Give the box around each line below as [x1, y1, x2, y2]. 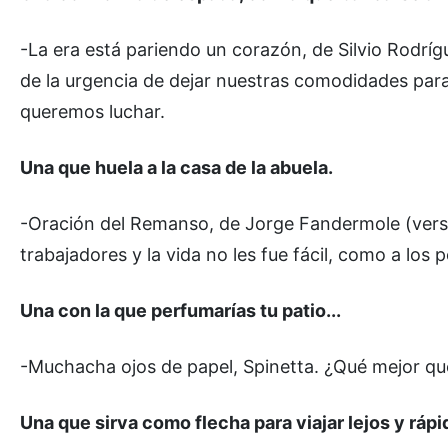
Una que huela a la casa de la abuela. [20, 156, 333, 178]
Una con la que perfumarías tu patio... [20, 299, 341, 321]
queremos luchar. [20, 100, 165, 122]
